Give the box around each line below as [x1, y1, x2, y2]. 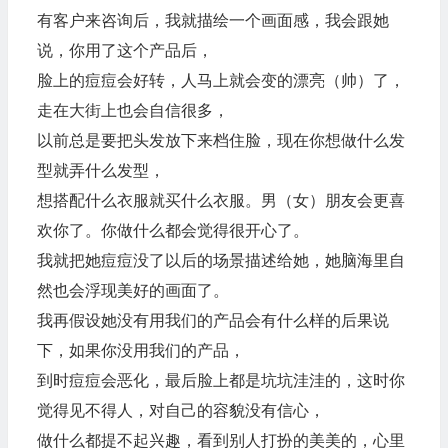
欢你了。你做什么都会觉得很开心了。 [36, 221, 309, 239]
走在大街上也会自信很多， [36, 101, 229, 119]
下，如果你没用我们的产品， [36, 341, 245, 359]
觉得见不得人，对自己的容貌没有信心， [36, 401, 325, 419]
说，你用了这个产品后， [36, 41, 213, 59]
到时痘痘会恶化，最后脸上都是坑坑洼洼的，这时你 [36, 371, 405, 389]
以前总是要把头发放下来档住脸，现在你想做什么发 [36, 131, 405, 149]
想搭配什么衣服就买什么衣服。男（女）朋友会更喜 [36, 191, 405, 209]
